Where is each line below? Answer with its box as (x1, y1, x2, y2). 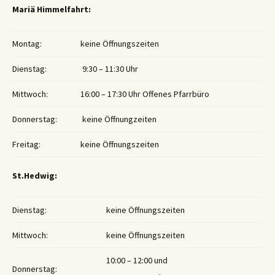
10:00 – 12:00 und (106, 255, 168, 266)
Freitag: (12, 139, 41, 150)
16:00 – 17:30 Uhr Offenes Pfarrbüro (80, 88, 209, 100)
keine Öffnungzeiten (80, 114, 157, 125)
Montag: (12, 38, 42, 50)
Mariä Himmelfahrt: (12, 4, 91, 15)
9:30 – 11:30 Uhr (80, 63, 138, 75)
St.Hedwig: (12, 170, 57, 182)
